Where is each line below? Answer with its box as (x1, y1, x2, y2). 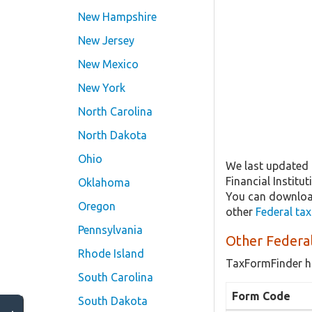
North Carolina (78, 105, 153, 118)
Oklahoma (78, 176, 130, 189)
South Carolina (78, 271, 153, 283)
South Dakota (78, 295, 148, 307)
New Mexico (78, 58, 139, 70)
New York (78, 81, 125, 94)
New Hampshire (78, 10, 157, 23)
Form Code (232, 290, 290, 303)
